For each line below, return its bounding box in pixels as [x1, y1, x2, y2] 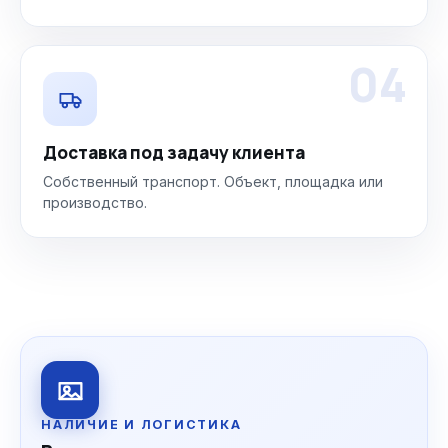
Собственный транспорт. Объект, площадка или [43, 173, 383, 190]
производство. [43, 194, 147, 211]
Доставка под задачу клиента [43, 141, 305, 164]
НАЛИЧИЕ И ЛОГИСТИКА [41, 417, 242, 432]
